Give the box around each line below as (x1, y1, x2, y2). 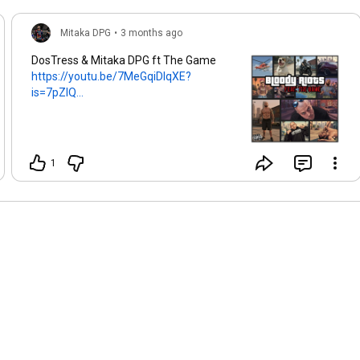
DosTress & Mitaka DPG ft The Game (31, 54, 219, 67)
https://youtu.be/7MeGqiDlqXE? (31, 70, 191, 84)
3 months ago (121, 27, 182, 39)
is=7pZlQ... (31, 86, 84, 100)
